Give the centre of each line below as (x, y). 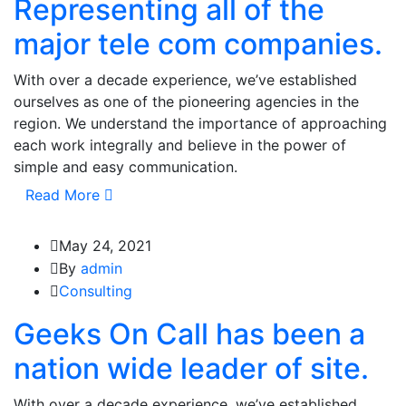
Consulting (96, 291)
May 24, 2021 (105, 246)
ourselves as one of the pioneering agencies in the (186, 102)
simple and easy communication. (126, 167)
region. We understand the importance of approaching (200, 124)
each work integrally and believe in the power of (180, 145)
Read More (63, 195)
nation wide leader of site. (191, 369)
